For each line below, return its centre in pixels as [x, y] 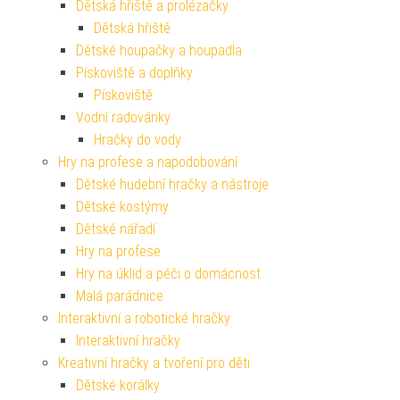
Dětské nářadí [116, 229]
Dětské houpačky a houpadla [159, 50]
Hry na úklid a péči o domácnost [168, 273]
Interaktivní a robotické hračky [144, 318]
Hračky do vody [137, 139]
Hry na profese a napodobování [148, 162]
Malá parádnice [120, 296]
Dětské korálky [118, 385]
